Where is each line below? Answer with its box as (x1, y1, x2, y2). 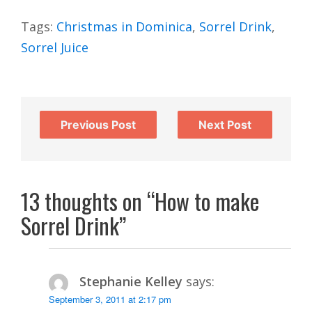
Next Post (198, 118, 251, 132)
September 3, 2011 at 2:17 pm (49, 292, 171, 306)
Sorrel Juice (21, 39, 88, 56)
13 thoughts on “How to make (21, 185, 259, 217)
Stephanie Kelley (79, 272, 182, 290)
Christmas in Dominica (56, 18, 192, 35)
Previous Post (61, 118, 136, 132)
